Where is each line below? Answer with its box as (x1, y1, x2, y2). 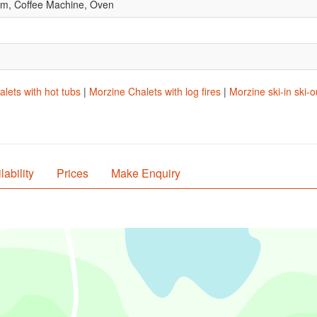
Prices (57, 165, 88, 181)
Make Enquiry (111, 165, 180, 181)
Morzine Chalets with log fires (89, 84, 221, 98)
